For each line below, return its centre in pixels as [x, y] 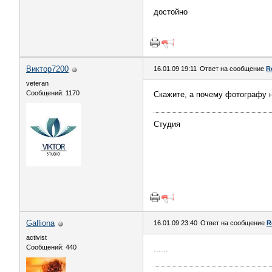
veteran [37, 83]
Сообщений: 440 [51, 247]
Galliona [40, 223]
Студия [167, 124]
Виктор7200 [47, 69]
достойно [171, 12]
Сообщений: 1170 [53, 93]
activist [36, 237]
